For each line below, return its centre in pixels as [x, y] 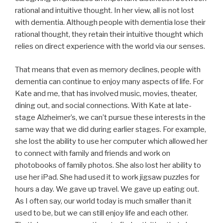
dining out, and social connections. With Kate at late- [103, 105]
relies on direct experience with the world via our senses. [110, 47]
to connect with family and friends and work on [93, 153]
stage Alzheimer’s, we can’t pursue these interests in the [110, 117]
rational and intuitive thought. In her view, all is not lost [105, 11]
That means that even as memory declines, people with [108, 69]
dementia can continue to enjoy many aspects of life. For [109, 81]
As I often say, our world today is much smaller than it [103, 201]
